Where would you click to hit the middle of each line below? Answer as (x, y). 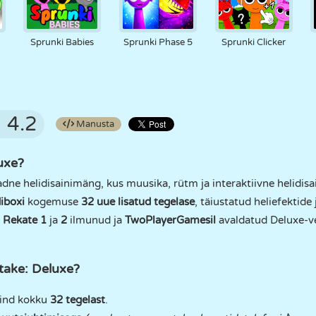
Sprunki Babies (62, 42)
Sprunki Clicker (254, 42)
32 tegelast (78, 300)
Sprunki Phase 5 (158, 42)
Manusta (94, 124)
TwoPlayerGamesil (170, 220)
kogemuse (53, 202)
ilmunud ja (96, 220)
